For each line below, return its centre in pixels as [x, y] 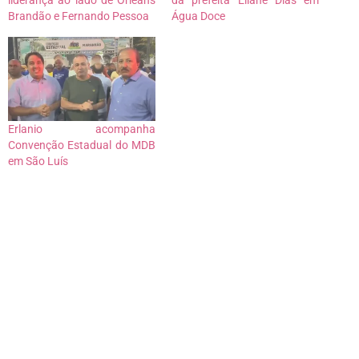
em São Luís [38, 161]
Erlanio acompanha [82, 129]
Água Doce [198, 16]
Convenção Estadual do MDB [82, 145]
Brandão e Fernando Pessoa [79, 16]
